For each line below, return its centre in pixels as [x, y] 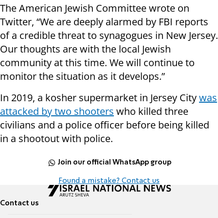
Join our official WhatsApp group [115, 162]
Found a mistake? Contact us [109, 181]
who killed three [151, 111]
